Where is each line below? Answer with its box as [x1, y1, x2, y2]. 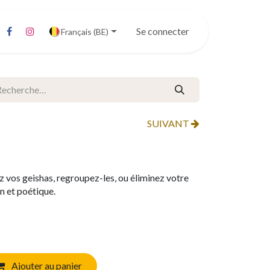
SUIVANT [147, 118, 191, 129]
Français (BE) [61, 26, 109, 37]
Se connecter [136, 25, 189, 37]
